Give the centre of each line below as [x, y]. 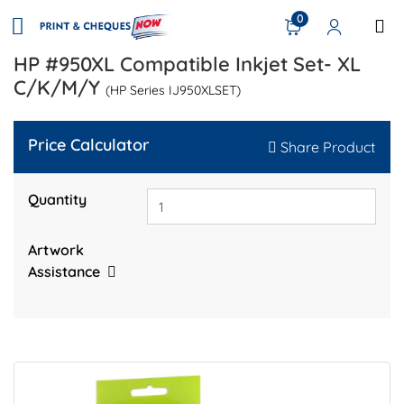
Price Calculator [89, 144]
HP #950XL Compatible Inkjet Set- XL [187, 64]
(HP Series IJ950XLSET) [173, 90]
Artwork [56, 250]
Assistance [64, 272]
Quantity [57, 199]
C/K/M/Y [60, 87]
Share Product [328, 147]
